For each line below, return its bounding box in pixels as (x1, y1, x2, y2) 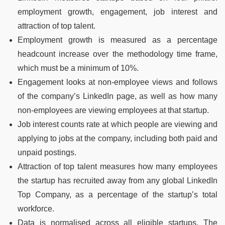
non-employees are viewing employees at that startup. (18, 105, 209, 115)
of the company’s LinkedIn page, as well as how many (18, 91, 217, 100)
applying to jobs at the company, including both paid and (18, 134, 217, 143)
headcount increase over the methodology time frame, (18, 49, 217, 58)
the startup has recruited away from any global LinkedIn (18, 176, 217, 185)
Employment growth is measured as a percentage (18, 35, 217, 44)
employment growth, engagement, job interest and (18, 7, 217, 16)
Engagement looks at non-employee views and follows (18, 77, 217, 86)
